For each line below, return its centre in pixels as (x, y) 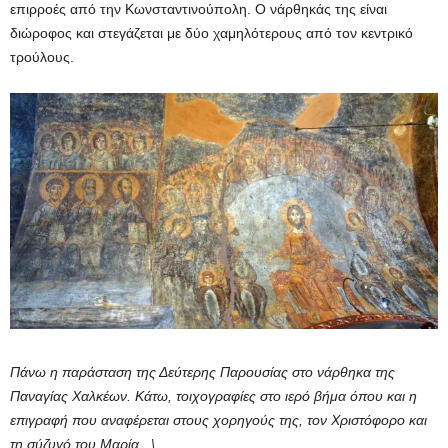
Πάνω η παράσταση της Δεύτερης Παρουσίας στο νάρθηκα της (202, 372)
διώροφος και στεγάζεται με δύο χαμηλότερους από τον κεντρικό (211, 33)
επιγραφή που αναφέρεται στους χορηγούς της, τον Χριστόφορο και (218, 420)
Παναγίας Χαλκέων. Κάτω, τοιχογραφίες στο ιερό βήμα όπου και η (213, 396)
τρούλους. (42, 57)
